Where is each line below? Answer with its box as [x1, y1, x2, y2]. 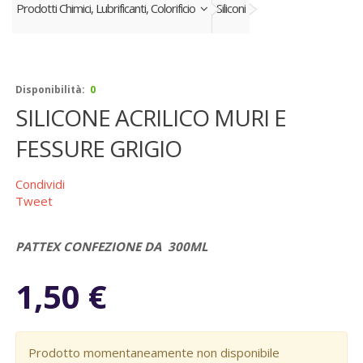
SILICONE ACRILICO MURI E [15, 102, 286, 133]
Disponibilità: [15, 83, 85, 96]
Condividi [15, 176, 65, 192]
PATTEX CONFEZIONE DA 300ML [15, 238, 207, 254]
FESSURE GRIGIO [15, 133, 181, 164]
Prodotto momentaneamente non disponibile [28, 344, 280, 361]
